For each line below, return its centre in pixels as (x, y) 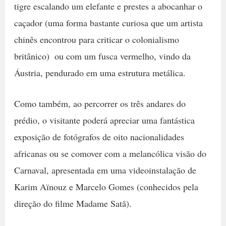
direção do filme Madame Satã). (73, 204)
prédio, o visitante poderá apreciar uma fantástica (104, 120)
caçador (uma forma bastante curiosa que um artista (108, 22)
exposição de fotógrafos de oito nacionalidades (99, 137)
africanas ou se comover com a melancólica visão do (110, 154)
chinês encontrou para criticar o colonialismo (96, 39)
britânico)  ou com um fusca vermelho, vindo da (102, 56)
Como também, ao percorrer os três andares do (100, 104)
